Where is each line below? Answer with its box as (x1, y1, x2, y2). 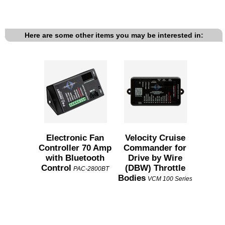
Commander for (124, 143, 186, 153)
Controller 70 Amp (39, 143, 111, 153)
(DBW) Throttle (125, 163, 185, 173)
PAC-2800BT (73, 165, 109, 173)
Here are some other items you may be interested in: (24, 31, 203, 40)
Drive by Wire (128, 153, 182, 163)
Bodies (118, 173, 146, 183)
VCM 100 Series (147, 175, 192, 183)
